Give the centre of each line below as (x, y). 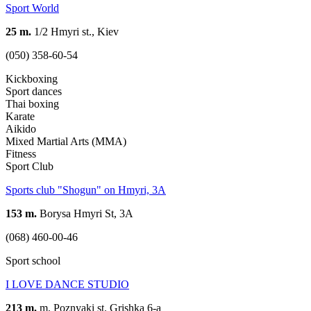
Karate (20, 116)
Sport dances (34, 91)
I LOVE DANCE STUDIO (67, 284)
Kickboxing (32, 78)
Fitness (21, 153)
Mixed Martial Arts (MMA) (66, 141)
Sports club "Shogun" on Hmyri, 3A (86, 190)
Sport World (32, 8)
